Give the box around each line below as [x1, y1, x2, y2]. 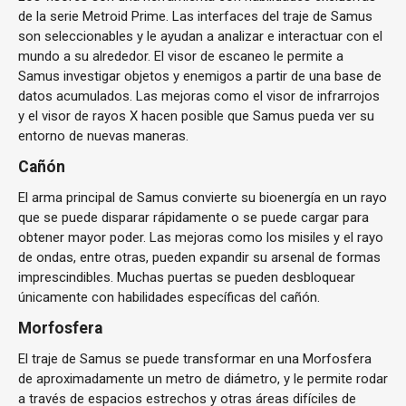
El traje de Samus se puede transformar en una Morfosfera [18, 351, 372, 367]
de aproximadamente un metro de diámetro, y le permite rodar [18, 371, 388, 387]
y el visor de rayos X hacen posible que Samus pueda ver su [18, 108, 374, 124]
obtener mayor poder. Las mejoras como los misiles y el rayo [18, 229, 383, 246]
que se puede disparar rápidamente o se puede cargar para [18, 209, 369, 226]
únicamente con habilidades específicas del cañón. [18, 289, 320, 305]
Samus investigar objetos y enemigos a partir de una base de [18, 68, 382, 84]
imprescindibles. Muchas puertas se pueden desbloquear [18, 269, 355, 285]
